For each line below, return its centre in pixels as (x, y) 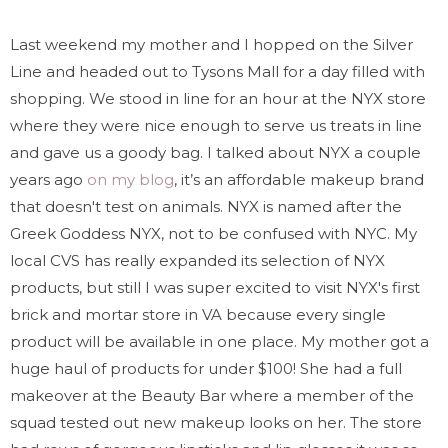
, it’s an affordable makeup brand (299, 179)
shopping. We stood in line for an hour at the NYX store (218, 98)
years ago (48, 179)
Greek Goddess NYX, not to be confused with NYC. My (213, 233)
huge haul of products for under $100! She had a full (206, 368)
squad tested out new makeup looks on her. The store (216, 422)
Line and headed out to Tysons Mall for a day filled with (217, 71)
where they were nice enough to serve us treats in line (216, 125)
